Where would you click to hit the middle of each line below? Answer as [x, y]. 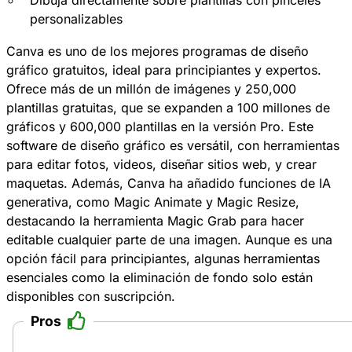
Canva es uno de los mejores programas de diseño [158, 51]
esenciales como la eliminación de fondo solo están [159, 278]
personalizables [76, 19]
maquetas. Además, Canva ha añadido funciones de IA [169, 183]
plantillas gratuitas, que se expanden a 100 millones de [168, 108]
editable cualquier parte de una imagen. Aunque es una [169, 240]
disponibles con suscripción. [91, 297]
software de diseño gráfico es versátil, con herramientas [173, 146]
